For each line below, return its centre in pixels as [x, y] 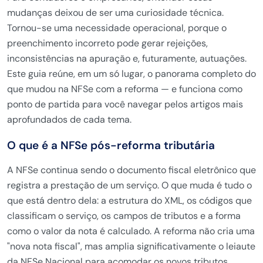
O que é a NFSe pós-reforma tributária [111, 145]
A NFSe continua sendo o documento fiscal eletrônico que [131, 170]
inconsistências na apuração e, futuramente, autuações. [127, 58]
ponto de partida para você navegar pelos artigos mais [125, 104]
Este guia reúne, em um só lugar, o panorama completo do [131, 74]
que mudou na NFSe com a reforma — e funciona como [125, 89]
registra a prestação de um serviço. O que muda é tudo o [129, 185]
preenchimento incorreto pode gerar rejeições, [107, 43]
